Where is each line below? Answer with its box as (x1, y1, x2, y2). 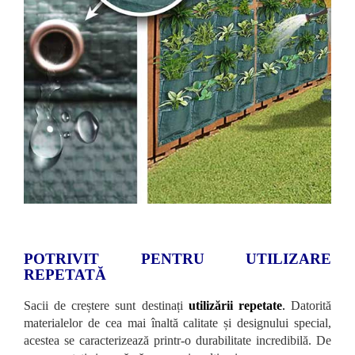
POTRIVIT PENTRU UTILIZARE (24, 250, 331, 267)
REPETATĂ (24, 265, 106, 283)
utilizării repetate (188, 298, 282, 312)
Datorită (284, 298, 332, 312)
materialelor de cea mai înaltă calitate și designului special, (24, 315, 331, 330)
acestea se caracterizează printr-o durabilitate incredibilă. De (24, 333, 331, 347)
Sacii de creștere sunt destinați (24, 298, 189, 312)
